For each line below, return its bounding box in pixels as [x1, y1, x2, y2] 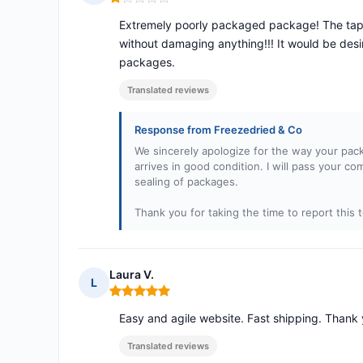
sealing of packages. [135, 175, 238, 189]
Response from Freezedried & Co [135, 123, 302, 137]
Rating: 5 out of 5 [109, 289, 206, 305]
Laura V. [109, 267, 154, 282]
